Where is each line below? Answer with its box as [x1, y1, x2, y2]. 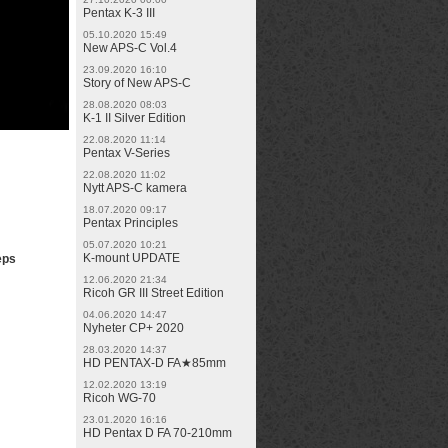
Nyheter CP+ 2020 [83, 321, 184, 335]
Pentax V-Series [83, 146, 170, 160]
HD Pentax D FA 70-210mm [83, 426, 232, 440]
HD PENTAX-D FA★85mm [83, 356, 226, 370]
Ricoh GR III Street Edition [83, 286, 224, 300]
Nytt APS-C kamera [83, 181, 187, 195]
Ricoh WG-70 [83, 391, 156, 405]
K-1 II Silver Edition [83, 111, 186, 125]
